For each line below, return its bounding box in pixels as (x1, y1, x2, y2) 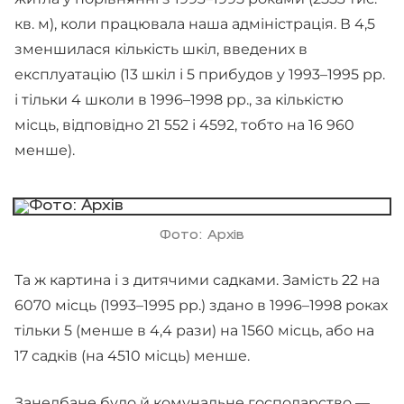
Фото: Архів (160, 230, 244, 242)
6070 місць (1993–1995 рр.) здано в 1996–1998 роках (14, 297, 388, 314)
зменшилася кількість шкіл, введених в (14, 41, 308, 58)
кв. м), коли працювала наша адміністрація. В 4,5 (14, 15, 375, 32)
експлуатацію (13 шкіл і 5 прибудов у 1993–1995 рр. (14, 66, 385, 83)
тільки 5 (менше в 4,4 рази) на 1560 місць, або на (14, 322, 374, 339)
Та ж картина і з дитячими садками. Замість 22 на (14, 271, 380, 289)
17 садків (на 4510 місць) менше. (14, 347, 253, 364)
